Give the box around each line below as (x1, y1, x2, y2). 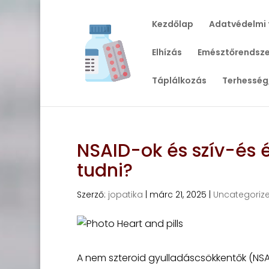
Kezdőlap (151, 18, 193, 30)
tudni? (76, 158, 133, 183)
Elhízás (151, 46, 182, 58)
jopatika (107, 189, 143, 201)
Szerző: (76, 189, 108, 201)
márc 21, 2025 (149, 189, 207, 201)
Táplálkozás (151, 74, 207, 86)
